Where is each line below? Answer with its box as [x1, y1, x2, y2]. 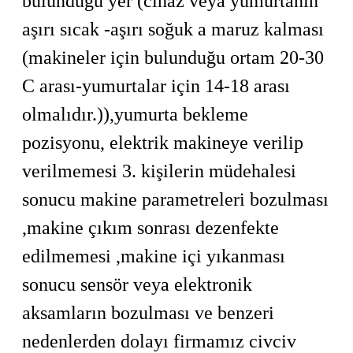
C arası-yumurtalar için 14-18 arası [22, 76, 290, 96]
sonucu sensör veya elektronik [22, 274, 252, 295]
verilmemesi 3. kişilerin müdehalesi [22, 161, 296, 181]
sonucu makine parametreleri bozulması [22, 189, 329, 210]
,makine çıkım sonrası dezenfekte [22, 217, 279, 238]
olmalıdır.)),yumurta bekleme [22, 104, 248, 124]
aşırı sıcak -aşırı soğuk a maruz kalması [22, 19, 324, 39]
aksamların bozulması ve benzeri [22, 303, 274, 323]
